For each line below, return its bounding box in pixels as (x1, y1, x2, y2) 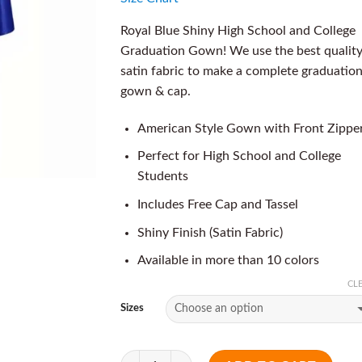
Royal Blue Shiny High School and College (120, 24, 356, 37)
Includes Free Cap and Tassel (137, 197, 298, 211)
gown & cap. (120, 85, 191, 98)
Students (137, 170, 188, 183)
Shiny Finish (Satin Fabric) (137, 225, 283, 239)
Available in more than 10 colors (137, 254, 319, 267)
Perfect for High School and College (137, 149, 341, 163)
